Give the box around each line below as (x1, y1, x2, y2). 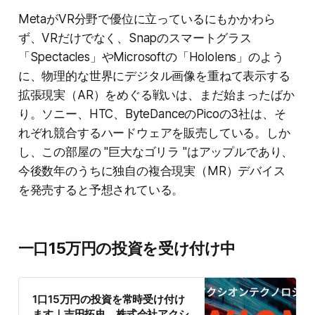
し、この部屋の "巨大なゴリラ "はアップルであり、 (18, 145, 294, 160)
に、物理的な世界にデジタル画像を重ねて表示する (18, 69, 290, 84)
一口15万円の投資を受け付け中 (18, 239, 236, 258)
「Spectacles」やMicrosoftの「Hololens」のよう (18, 50, 284, 65)
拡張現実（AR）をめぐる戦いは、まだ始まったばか (18, 88, 295, 103)
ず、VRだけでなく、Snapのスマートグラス (18, 31, 252, 46)
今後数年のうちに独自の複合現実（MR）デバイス (18, 164, 285, 179)
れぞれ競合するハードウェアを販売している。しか (18, 126, 290, 141)
